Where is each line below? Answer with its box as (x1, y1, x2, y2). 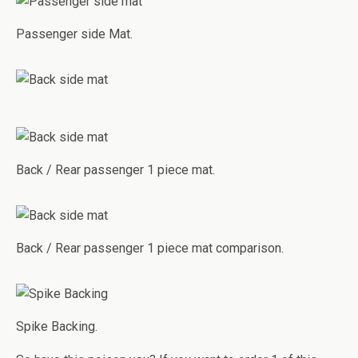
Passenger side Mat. (16, 26, 133, 42)
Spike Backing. (16, 319, 97, 334)
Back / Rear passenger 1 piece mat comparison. (16, 241, 284, 256)
